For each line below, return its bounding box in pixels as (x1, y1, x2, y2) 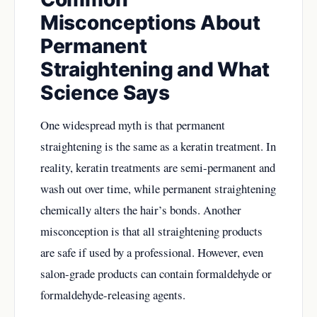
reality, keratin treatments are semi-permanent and (40, 158, 275, 175)
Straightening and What (40, 57, 270, 81)
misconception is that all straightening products (40, 222, 263, 239)
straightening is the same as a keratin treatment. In (40, 137, 276, 154)
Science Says (40, 80, 170, 105)
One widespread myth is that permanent (40, 116, 225, 133)
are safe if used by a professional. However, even (40, 243, 263, 260)
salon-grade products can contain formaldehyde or (40, 265, 272, 282)
